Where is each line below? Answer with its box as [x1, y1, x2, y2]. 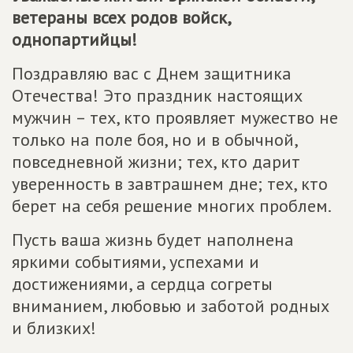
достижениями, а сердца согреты [12, 273, 273, 295]
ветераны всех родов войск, [12, 6, 230, 28]
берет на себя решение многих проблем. [12, 195, 332, 217]
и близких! [12, 317, 96, 339]
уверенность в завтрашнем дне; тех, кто [12, 173, 328, 195]
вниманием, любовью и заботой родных [12, 295, 329, 317]
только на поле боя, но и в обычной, [12, 128, 297, 150]
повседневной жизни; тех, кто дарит [12, 150, 300, 173]
